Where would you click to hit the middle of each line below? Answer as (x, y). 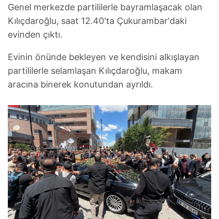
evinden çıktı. (35, 34)
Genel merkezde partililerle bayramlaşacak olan (105, 7)
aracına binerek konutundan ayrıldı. (80, 84)
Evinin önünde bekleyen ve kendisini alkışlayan (104, 57)
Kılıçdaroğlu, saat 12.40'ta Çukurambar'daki (97, 21)
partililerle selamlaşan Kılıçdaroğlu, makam (95, 71)
